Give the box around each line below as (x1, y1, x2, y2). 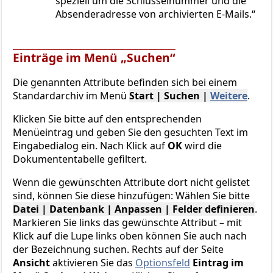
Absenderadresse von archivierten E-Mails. (55, 7, 252, 21)
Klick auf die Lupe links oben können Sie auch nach (13, 229, 247, 243)
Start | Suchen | (129, 89, 210, 103)
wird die (182, 139, 222, 153)
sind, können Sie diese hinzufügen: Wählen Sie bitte (13, 189, 250, 203)
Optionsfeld (135, 256, 190, 270)
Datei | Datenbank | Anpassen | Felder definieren (13, 202, 255, 216)
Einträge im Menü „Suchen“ (13, 49, 175, 66)
